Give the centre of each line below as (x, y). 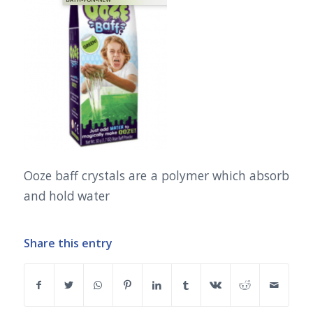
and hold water (66, 196)
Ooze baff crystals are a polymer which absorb (156, 176)
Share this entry (68, 243)
